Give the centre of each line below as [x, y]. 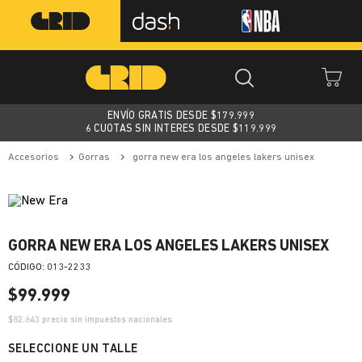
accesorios [37, 158]
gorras [97, 158]
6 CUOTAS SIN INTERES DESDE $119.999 [181, 129]
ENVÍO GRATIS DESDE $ [162, 116]
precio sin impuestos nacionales [106, 320]
